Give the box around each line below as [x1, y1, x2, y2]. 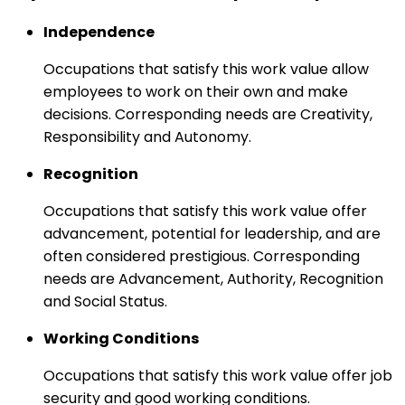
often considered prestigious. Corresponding [43, 245, 360, 267]
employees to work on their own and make [43, 80, 348, 102]
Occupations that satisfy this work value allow [43, 58, 369, 80]
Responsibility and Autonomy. [43, 126, 251, 147]
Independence [43, 21, 155, 42]
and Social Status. [43, 290, 167, 312]
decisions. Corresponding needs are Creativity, [43, 103, 372, 125]
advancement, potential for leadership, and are [43, 222, 381, 244]
